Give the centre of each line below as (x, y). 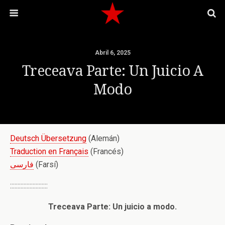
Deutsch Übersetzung (48, 138)
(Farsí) (46, 164)
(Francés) (106, 151)
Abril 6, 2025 (113, 53)
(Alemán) (103, 138)
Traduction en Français (49, 151)
